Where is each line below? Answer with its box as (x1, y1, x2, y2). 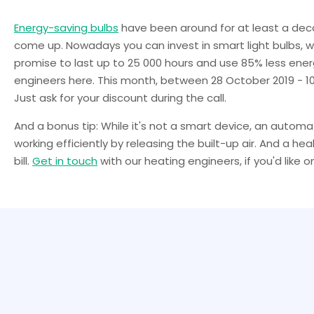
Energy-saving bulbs (14, 20, 118, 35)
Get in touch (32, 153, 97, 168)
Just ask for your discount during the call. (14, 90, 226, 105)
